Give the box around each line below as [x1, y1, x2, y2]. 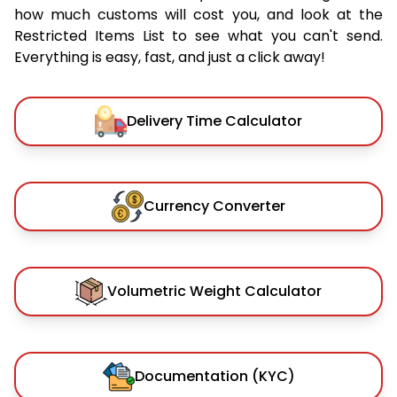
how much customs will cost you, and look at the [14, 4, 383, 25]
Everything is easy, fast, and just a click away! [14, 46, 325, 67]
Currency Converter [144, 195, 285, 216]
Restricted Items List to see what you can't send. [14, 25, 383, 46]
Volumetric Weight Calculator [107, 280, 322, 301]
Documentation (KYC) [134, 365, 295, 386]
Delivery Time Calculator [127, 110, 302, 131]
